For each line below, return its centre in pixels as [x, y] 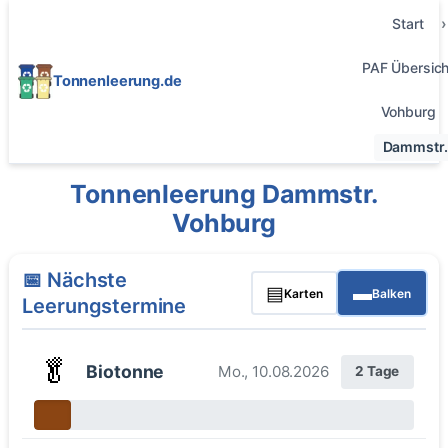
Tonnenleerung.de [117, 80]
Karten [304, 293]
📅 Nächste [75, 280]
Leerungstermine [104, 306]
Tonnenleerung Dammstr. [224, 193]
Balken [391, 293]
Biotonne [125, 371]
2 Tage [377, 371]
